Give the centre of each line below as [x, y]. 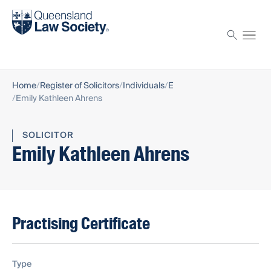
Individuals [144, 86]
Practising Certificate [81, 224]
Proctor [28, 44]
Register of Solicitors [80, 86]
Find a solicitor [43, 12]
